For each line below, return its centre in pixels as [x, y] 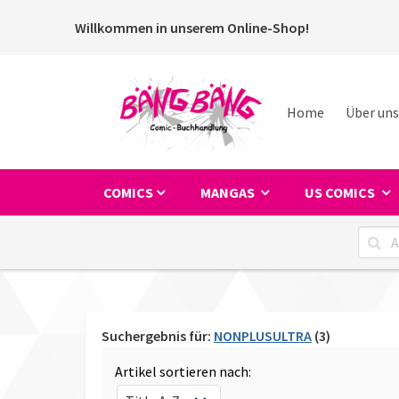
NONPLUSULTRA [263, 335]
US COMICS [342, 192]
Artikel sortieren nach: [183, 371]
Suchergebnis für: [158, 335]
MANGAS [229, 192]
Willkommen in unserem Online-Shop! [192, 27]
